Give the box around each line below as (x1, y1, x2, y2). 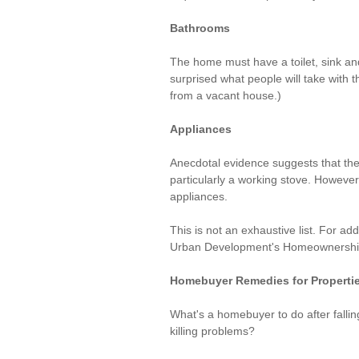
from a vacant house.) (170, 89, 281, 102)
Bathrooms (170, 22, 230, 34)
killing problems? (170, 325, 255, 337)
